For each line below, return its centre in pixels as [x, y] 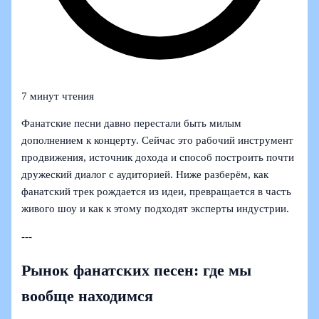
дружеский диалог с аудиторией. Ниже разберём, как [145, 175]
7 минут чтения [58, 96]
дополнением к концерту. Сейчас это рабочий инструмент [158, 141]
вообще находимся [88, 297]
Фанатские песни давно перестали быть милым [132, 124]
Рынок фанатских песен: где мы [137, 271]
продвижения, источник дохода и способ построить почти [158, 158]
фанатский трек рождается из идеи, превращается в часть [157, 192]
